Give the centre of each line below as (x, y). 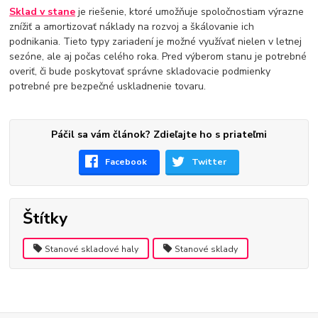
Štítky (45, 219)
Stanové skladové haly (92, 249)
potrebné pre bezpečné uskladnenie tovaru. (108, 86)
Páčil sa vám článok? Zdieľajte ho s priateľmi (159, 134)
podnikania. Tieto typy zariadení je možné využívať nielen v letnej (156, 41)
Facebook (126, 161)
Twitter (209, 161)
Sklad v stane (43, 11)
